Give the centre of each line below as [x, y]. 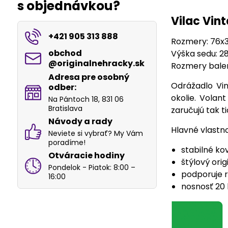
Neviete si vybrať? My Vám [95, 133]
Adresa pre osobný [89, 77]
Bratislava [65, 108]
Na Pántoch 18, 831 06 [86, 99]
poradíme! [67, 142]
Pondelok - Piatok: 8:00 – [92, 167]
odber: [62, 87]
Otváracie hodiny [86, 155]
